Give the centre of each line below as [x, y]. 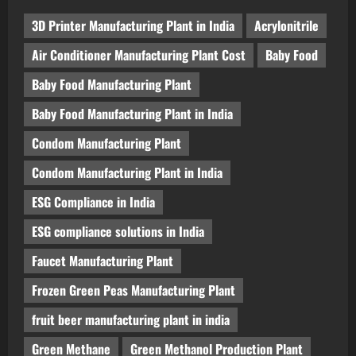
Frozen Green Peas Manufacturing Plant [133, 290]
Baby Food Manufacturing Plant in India [132, 114]
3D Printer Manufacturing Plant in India [133, 26]
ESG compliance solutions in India [118, 232]
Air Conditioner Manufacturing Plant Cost [139, 55]
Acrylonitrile [286, 26]
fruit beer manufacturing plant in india [131, 320]
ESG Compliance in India [93, 202]
